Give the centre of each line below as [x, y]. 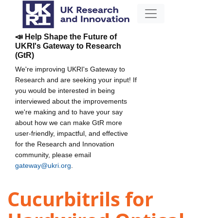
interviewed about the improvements [71, 101]
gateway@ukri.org [43, 165]
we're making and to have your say [69, 112]
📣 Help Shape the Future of [66, 36]
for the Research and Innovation [65, 144]
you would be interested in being [65, 90]
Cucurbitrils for [80, 199]
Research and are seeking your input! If [76, 80]
